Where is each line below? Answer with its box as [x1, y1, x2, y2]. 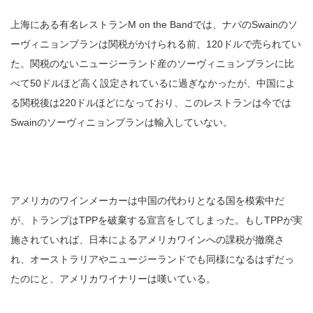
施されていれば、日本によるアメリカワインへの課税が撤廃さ [10, 234, 284, 246]
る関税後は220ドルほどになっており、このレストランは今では [10, 97, 291, 109]
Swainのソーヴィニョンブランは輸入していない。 [10, 117, 233, 129]
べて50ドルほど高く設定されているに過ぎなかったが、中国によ [10, 78, 296, 89]
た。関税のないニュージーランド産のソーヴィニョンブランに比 [10, 58, 294, 70]
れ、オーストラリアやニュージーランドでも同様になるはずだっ [10, 254, 294, 265]
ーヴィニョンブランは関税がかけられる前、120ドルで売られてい [10, 38, 301, 50]
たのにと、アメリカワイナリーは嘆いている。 [10, 273, 216, 285]
